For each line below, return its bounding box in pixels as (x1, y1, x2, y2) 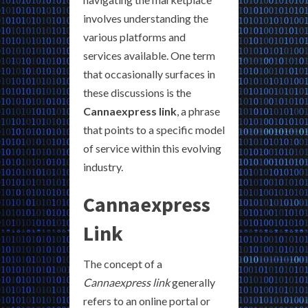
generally (170, 276, 215, 289)
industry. (83, 160, 123, 173)
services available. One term (83, 49, 215, 62)
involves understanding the (83, 12, 208, 25)
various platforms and (83, 30, 186, 43)
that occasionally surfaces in (83, 67, 215, 80)
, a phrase (177, 104, 220, 118)
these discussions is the (83, 86, 191, 99)
